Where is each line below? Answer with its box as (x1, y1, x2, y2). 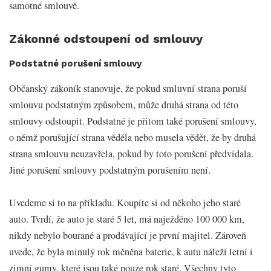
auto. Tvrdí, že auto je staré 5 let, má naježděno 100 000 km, (9, 212, 244, 226)
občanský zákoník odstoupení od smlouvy (14, 91, 144, 102)
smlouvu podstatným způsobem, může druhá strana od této (9, 97, 238, 111)
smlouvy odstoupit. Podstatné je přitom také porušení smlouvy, (9, 114, 256, 128)
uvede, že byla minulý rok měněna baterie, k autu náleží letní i (9, 244, 253, 258)
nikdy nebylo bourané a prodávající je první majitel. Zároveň (9, 228, 246, 242)
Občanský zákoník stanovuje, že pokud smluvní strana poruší (9, 81, 247, 95)
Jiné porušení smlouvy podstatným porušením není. (9, 163, 211, 177)
